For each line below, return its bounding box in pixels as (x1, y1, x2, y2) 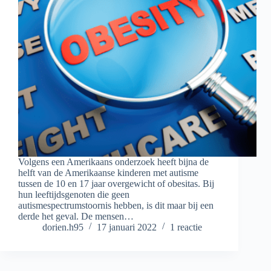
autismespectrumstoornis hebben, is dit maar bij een (18, 200, 214, 211)
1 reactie (170, 222, 202, 233)
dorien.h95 (42, 222, 83, 233)
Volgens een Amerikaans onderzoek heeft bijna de (18, 157, 209, 168)
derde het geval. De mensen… (18, 211, 134, 222)
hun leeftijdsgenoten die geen (18, 189, 129, 200)
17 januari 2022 (97, 222, 157, 233)
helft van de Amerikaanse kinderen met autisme (18, 168, 198, 178)
